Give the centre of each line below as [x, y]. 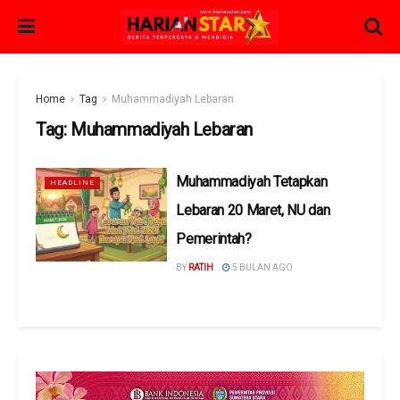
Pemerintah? [216, 239]
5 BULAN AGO [262, 267]
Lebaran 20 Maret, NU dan [253, 210]
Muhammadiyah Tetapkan [252, 182]
